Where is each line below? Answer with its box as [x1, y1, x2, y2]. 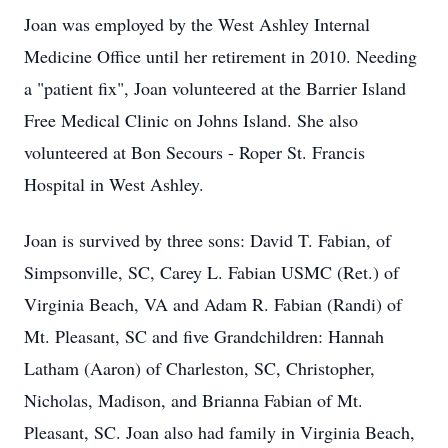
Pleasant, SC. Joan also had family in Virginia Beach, [24, 420, 415, 444]
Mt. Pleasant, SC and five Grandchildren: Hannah [24, 324, 384, 348]
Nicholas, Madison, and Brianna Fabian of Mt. [24, 388, 363, 412]
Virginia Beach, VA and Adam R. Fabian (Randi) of [24, 292, 402, 316]
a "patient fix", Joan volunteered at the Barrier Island [24, 76, 406, 100]
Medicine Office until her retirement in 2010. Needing [24, 44, 417, 68]
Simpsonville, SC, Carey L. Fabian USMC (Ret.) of [24, 260, 399, 284]
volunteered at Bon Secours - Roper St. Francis [24, 140, 365, 164]
